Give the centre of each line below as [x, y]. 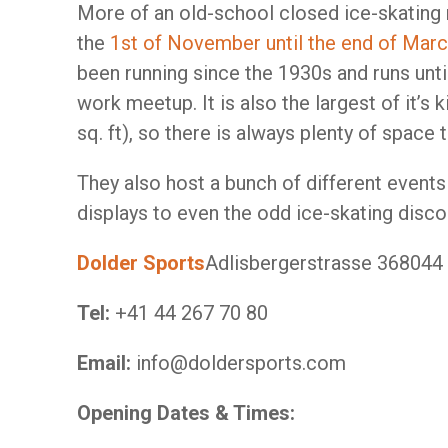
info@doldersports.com [241, 363]
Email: [106, 363]
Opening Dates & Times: [186, 413]
